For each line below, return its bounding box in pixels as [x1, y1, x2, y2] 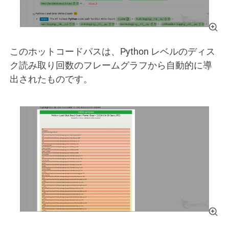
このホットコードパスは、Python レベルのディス [10, 46, 215, 57]
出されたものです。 [10, 74, 93, 85]
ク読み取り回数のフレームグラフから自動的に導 [10, 60, 212, 71]
